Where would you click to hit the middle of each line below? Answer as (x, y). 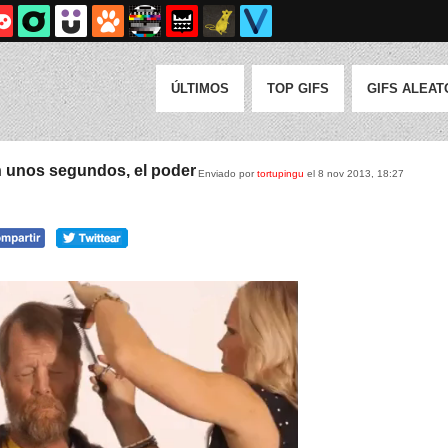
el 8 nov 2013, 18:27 (354, 173)
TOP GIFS (298, 88)
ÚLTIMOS (200, 88)
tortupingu (280, 173)
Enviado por (227, 173)
